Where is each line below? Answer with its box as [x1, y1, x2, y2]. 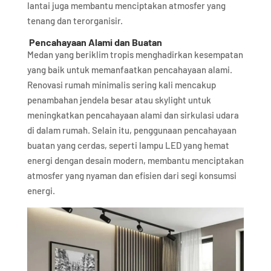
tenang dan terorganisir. [27, 15, 123, 26]
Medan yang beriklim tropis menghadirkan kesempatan [27, 48, 243, 60]
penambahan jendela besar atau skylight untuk [27, 94, 211, 105]
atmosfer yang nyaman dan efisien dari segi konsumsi [27, 169, 237, 181]
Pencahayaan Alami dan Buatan [27, 36, 162, 48]
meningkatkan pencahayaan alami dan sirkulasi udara [27, 109, 239, 120]
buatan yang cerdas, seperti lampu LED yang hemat [27, 139, 229, 151]
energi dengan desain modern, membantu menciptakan [27, 154, 244, 166]
